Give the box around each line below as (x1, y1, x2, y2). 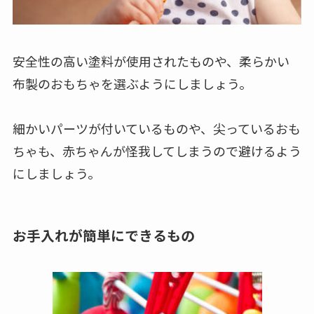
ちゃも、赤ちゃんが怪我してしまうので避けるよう (12, 294, 301, 313)
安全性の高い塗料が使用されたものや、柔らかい (12, 204, 289, 223)
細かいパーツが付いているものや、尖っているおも (12, 271, 301, 290)
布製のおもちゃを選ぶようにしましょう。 (12, 226, 252, 245)
